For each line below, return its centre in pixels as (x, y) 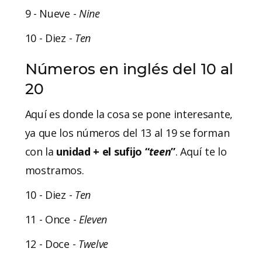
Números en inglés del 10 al (129, 68)
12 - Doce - (51, 244)
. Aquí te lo (201, 151)
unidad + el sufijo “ (103, 151)
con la (41, 151)
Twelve (93, 244)
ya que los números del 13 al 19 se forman (127, 132)
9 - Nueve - (52, 13)
